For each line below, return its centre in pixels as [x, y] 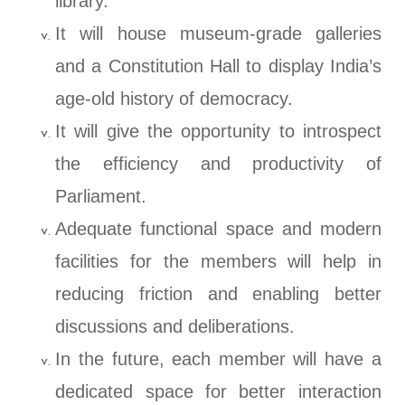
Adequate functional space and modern [218, 229]
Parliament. [101, 197]
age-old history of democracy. [174, 99]
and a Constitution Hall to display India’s [218, 66]
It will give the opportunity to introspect [218, 132]
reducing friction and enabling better [218, 294]
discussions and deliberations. [175, 327]
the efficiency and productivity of [218, 164]
